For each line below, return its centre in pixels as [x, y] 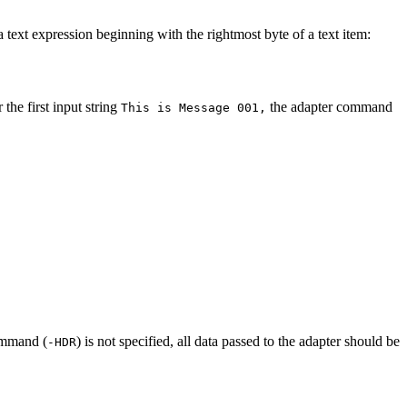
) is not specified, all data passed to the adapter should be [238, 341]
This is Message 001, [194, 107]
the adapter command [329, 106]
